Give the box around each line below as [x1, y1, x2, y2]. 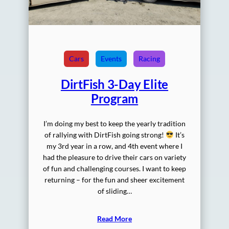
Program [90, 91, 139, 106]
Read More [97, 214, 132, 223]
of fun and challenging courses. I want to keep [43, 164, 186, 173]
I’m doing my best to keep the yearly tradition [43, 119, 186, 128]
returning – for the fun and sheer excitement [44, 175, 185, 185]
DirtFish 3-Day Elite [60, 77, 169, 92]
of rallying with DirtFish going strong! [44, 130, 166, 140]
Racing [139, 54, 160, 63]
